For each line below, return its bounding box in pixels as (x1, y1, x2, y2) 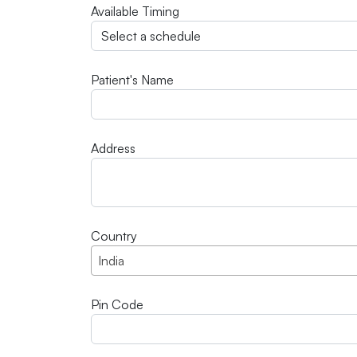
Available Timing (91, 3, 179, 20)
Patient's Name (91, 72, 174, 88)
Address (91, 140, 135, 157)
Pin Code (91, 296, 143, 313)
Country (91, 228, 137, 245)
